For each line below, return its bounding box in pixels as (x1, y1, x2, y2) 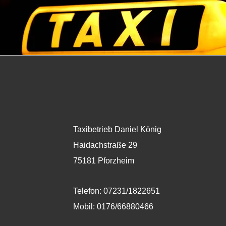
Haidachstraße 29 (73, 141, 137, 149)
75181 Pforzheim (73, 156, 136, 165)
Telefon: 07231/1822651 (73, 187, 160, 195)
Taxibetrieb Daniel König (73, 125, 161, 134)
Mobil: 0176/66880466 (73, 202, 153, 211)
